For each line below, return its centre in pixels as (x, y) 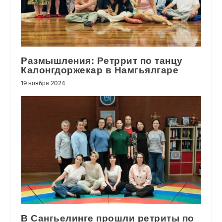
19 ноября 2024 (43, 83)
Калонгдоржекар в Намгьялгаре (100, 70)
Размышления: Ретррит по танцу (102, 60)
